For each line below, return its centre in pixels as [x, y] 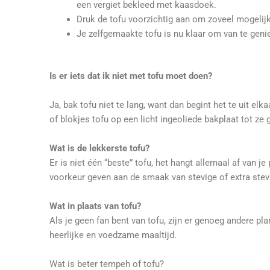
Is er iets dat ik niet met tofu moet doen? [131, 76]
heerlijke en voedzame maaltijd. [114, 235]
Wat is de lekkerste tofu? [99, 148]
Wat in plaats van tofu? [95, 206]
